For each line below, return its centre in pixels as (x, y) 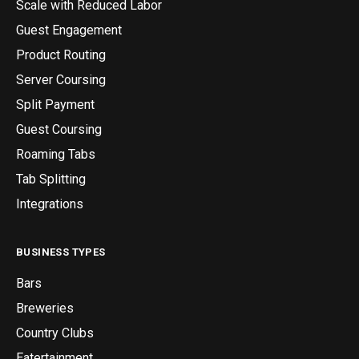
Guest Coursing (59, 130)
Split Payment (55, 105)
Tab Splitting (51, 179)
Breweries (45, 309)
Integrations (50, 204)
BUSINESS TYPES (61, 252)
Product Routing (61, 55)
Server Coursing (61, 80)
